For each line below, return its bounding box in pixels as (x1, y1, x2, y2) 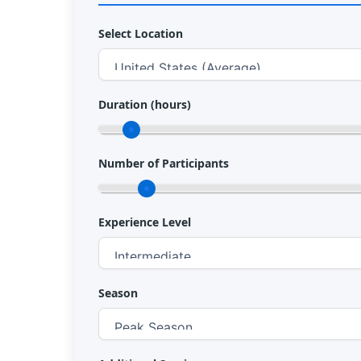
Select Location (98, 25, 183, 41)
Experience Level (98, 214, 191, 230)
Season (98, 284, 138, 301)
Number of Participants (98, 155, 229, 171)
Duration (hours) (98, 96, 191, 112)
